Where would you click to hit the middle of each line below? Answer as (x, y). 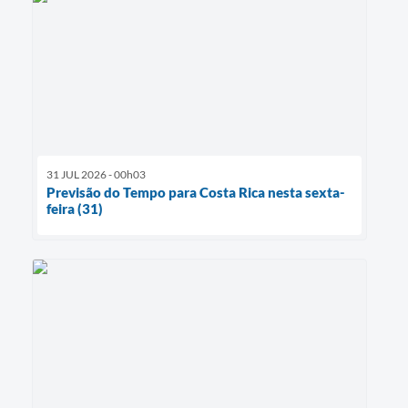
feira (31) (75, 208)
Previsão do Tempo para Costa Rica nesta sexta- (196, 192)
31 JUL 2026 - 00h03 (96, 174)
